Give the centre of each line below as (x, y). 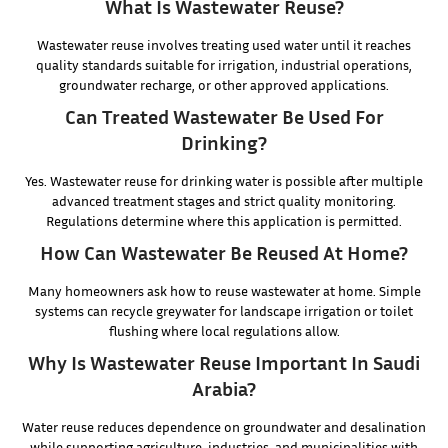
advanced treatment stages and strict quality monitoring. (224, 201)
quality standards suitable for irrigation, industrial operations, (224, 65)
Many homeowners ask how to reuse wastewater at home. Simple (224, 291)
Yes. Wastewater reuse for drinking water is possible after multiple (224, 181)
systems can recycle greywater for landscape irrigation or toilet (224, 311)
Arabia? (224, 388)
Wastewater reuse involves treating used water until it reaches (224, 45)
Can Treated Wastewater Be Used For (224, 116)
